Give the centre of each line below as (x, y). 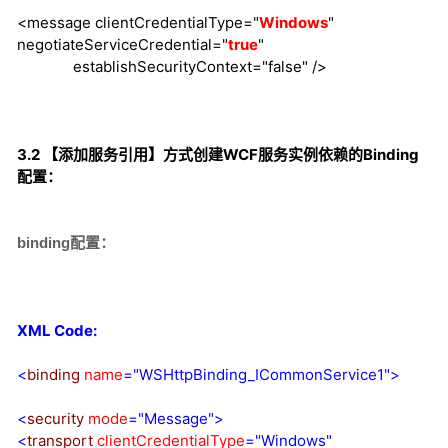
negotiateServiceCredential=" (122, 45)
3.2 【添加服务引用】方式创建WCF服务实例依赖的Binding (218, 155)
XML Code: (57, 331)
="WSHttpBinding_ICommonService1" (256, 375)
